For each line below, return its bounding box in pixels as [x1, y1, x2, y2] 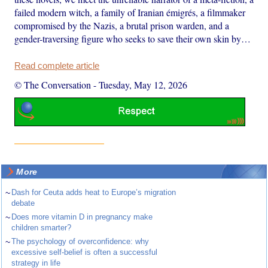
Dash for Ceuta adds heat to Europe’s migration [11, 187, 176, 197]
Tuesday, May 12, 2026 [99, 78, 188, 92]
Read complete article [14, 61, 100, 71]
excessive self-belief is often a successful [11, 247, 158, 257]
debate [11, 198, 35, 208]
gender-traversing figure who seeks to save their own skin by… [14, 32, 251, 45]
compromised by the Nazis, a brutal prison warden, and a [14, 19, 230, 32]
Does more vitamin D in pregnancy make [11, 212, 153, 221]
